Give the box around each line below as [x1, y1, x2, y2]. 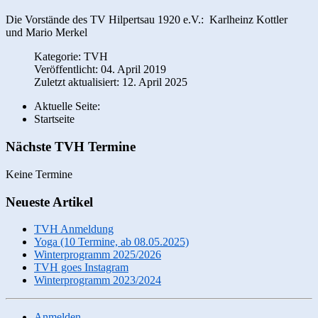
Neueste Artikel [6, 194, 93, 209]
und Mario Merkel [6, 26, 87, 39]
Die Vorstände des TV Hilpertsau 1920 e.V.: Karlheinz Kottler [6, 13, 287, 26]
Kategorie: [34, 50, 84, 63]
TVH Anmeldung [34, 223, 114, 236]
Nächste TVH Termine [6, 139, 136, 155]
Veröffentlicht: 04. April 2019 [34, 63, 166, 76]
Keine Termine [6, 168, 72, 180]
